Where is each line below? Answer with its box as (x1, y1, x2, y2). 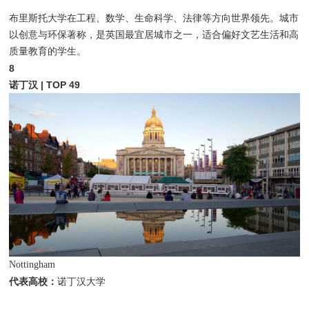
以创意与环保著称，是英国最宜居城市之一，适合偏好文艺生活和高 (9, 29, 299, 40)
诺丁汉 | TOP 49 (9, 79, 81, 90)
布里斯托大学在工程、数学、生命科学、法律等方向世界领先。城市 (9, 12, 299, 23)
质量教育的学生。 (9, 46, 87, 57)
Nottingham (9, 259, 56, 270)
